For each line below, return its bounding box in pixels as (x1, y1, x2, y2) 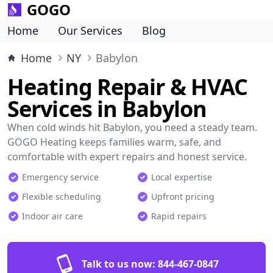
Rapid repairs (151, 210, 207, 222)
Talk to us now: (81, 257, 155, 271)
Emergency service (22, 171, 99, 183)
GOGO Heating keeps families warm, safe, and (7, 135, 221, 149)
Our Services (58, 23, 122, 38)
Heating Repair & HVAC (7, 72, 248, 102)
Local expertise (151, 171, 212, 183)
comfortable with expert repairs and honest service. (7, 150, 247, 163)
